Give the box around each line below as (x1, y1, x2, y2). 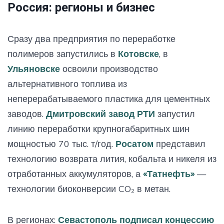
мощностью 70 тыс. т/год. (7, 137, 115, 149)
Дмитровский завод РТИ (46, 107, 155, 119)
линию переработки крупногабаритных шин (7, 122, 189, 134)
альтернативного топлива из (7, 77, 127, 89)
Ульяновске (7, 62, 60, 74)
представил (153, 137, 205, 149)
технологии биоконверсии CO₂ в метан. (7, 182, 170, 194)
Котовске (118, 47, 159, 59)
